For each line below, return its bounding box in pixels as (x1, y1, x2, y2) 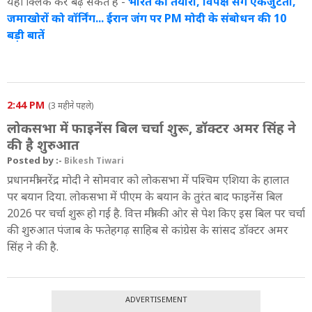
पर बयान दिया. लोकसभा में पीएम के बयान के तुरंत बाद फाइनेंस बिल (7, 188, 283, 204)
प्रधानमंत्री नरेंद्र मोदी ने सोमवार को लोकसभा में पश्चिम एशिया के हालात (7, 171, 289, 187)
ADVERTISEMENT (125, 293, 187, 304)
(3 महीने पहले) (48, 99, 93, 111)
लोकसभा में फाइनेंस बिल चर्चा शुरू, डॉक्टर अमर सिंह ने (7, 118, 296, 136)
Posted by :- (7, 153, 64, 166)
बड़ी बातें (7, 26, 45, 42)
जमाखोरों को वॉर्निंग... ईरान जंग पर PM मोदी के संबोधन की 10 (7, 10, 286, 26)
